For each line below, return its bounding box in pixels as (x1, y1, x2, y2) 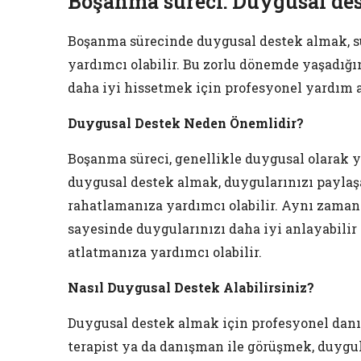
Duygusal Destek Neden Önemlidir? (68, 114, 304, 132)
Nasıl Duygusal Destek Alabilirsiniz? (68, 279, 314, 297)
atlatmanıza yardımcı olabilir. (68, 243, 262, 261)
